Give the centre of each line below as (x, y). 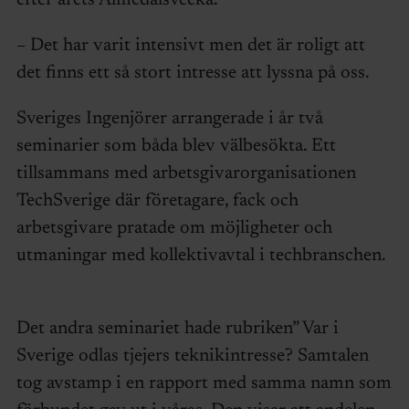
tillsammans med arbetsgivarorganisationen (186, 173)
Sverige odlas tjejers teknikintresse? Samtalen (192, 356)
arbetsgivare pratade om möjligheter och (174, 228)
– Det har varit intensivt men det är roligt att (190, 45)
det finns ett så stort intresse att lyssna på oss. (193, 73)
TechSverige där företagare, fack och (157, 200)
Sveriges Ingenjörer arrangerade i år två (169, 118)
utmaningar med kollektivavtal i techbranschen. (200, 255)
